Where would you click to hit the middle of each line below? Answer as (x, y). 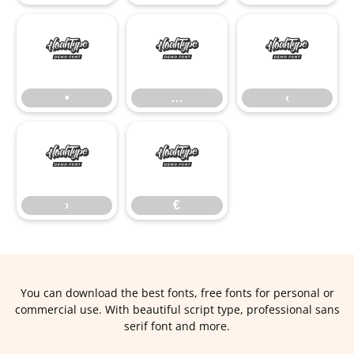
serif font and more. (177, 326)
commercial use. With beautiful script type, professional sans (177, 309)
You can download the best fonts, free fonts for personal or (177, 293)
